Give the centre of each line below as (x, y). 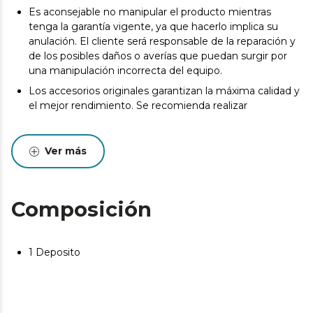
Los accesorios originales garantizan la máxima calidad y (164, 91)
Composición (81, 209)
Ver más (66, 151)
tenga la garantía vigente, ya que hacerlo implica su (153, 27)
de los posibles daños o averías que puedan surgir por (158, 56)
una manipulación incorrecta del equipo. (125, 71)
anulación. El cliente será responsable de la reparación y (162, 41)
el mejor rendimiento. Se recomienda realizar (138, 105)
